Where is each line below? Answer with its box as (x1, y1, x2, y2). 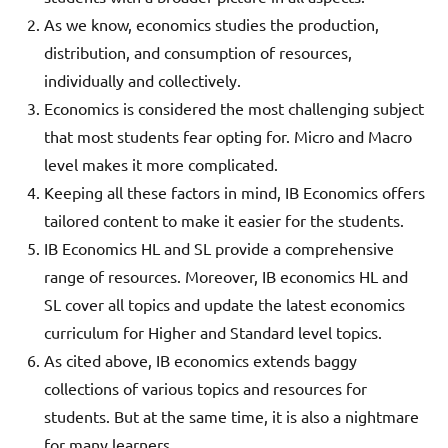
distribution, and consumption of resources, (44, 42, 352, 63)
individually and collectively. (44, 70, 241, 91)
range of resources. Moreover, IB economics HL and (44, 266, 408, 287)
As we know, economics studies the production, (44, 14, 379, 35)
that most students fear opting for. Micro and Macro (44, 126, 412, 147)
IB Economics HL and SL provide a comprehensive (44, 238, 394, 259)
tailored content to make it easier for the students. (44, 210, 404, 231)
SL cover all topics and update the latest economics (44, 294, 405, 315)
